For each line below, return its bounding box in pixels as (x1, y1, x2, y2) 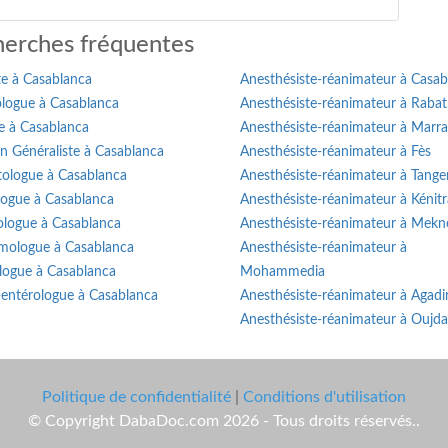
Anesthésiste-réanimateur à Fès (240, 145, 431, 159)
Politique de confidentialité (42, 388, 231, 405)
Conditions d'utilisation (243, 388, 406, 405)
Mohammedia (240, 265, 325, 279)
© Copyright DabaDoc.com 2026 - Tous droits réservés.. (28, 412, 420, 429)
